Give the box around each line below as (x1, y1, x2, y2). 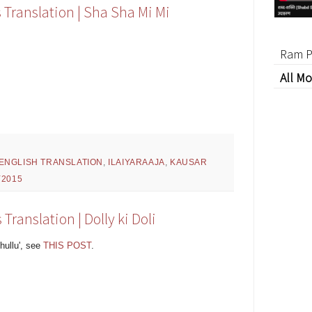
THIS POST (43, 240, 91, 251)
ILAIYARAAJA (108, 157, 165, 167)
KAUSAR (170, 157, 208, 167)
